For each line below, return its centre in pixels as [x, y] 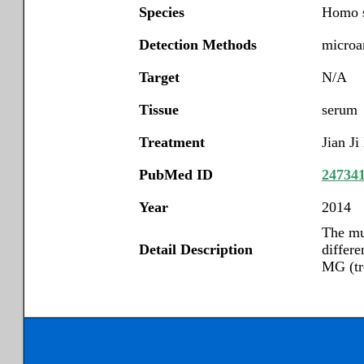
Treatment [172, 142]
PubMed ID [176, 175]
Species [162, 12]
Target [159, 77]
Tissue [159, 110]
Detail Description [196, 249]
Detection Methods [198, 45]
